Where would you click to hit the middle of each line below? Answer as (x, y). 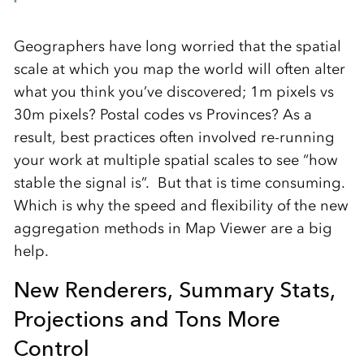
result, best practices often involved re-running (174, 137)
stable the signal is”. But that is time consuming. (179, 183)
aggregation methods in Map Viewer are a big (173, 228)
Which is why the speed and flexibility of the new (181, 206)
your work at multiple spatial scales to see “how (175, 160)
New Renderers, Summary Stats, (174, 290)
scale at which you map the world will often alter (179, 69)
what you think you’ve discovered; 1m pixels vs (173, 92)
